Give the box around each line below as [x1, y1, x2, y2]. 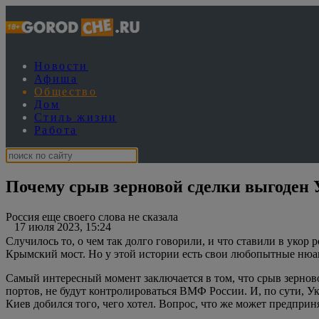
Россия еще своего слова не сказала [6, 210, 178, 223]
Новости [34, 60, 88, 72]
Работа [34, 124, 78, 136]
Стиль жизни [34, 111, 117, 123]
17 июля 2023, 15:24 [6, 220, 111, 233]
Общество [34, 85, 98, 98]
